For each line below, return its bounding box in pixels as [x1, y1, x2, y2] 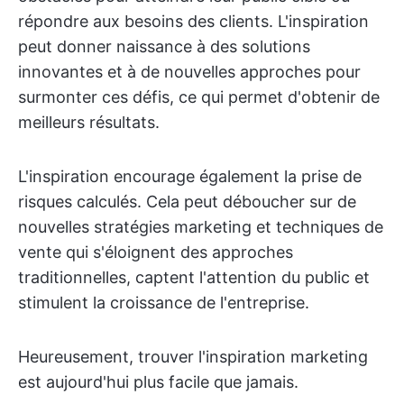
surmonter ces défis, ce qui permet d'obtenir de [18, 87, 380, 106]
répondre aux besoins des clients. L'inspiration [18, 12, 369, 31]
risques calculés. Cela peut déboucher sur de [18, 192, 356, 211]
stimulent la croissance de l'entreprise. [18, 293, 309, 312]
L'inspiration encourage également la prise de [18, 167, 362, 186]
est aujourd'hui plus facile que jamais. [18, 372, 298, 391]
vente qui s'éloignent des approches [18, 243, 293, 262]
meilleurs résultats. [18, 113, 160, 132]
